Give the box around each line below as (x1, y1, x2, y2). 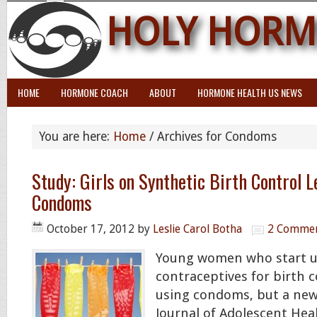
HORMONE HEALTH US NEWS (197, 85, 302, 100)
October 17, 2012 (47, 222, 134, 236)
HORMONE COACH (61, 85, 128, 100)
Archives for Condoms (154, 129, 277, 144)
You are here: (39, 129, 113, 144)
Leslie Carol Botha (153, 222, 242, 236)
